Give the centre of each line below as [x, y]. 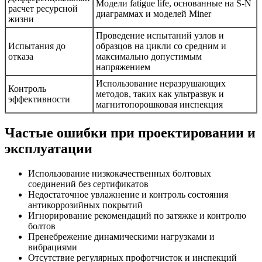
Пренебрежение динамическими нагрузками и [121, 237]
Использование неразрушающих [161, 84]
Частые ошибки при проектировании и [130, 133]
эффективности [39, 99]
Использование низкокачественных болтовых [120, 174]
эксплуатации [49, 149]
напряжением [123, 67]
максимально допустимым [149, 57]
